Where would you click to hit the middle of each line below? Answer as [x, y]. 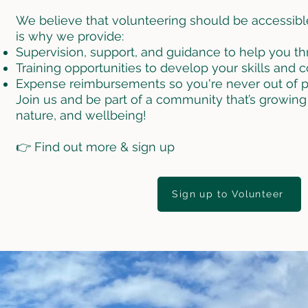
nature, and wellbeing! [81, 115]
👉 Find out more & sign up [95, 146]
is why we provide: [69, 36]
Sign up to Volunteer [228, 194]
